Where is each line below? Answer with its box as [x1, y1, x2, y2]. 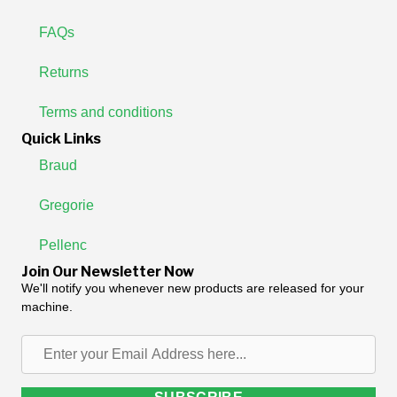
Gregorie [39, 198, 94, 214]
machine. [21, 300, 73, 315]
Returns [39, 65, 89, 81]
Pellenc [39, 237, 87, 253]
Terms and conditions [39, 105, 173, 121]
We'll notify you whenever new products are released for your [21, 281, 364, 296]
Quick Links [21, 130, 101, 148]
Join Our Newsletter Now [21, 263, 194, 281]
